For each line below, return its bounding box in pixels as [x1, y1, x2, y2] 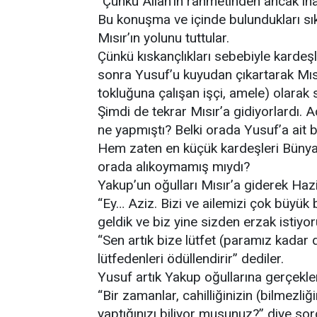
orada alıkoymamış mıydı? [98, 158, 250, 175]
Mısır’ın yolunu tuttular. [98, 30, 229, 46]
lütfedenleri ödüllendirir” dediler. [98, 250, 284, 267]
